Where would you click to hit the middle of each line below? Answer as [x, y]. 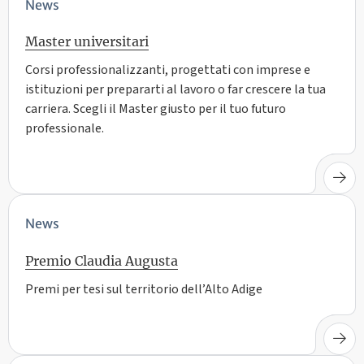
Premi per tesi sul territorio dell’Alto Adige [144, 289]
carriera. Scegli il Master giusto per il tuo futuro [156, 108]
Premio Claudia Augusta [102, 260]
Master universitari [87, 41]
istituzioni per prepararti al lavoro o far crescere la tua [175, 89]
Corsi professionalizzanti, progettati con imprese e [168, 69]
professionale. [65, 128]
